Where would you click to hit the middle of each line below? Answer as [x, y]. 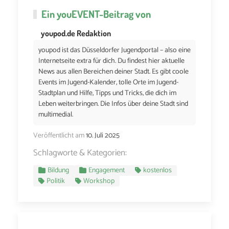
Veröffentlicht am [59, 135]
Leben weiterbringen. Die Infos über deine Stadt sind [113, 104]
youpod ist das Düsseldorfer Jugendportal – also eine [114, 50]
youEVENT [78, 14]
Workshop [99, 181]
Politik [56, 181]
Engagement [107, 170]
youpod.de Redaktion [76, 33]
